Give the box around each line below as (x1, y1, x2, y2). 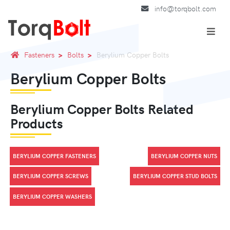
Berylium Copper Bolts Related (10, 99, 194, 118)
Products (10, 113, 63, 132)
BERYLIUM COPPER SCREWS (13, 172, 88, 180)
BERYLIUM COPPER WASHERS (13, 192, 92, 200)
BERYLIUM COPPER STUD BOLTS (133, 172, 217, 180)
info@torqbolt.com (155, 3, 217, 14)
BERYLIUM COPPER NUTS (151, 151, 217, 160)
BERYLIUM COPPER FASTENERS (13, 151, 96, 160)
